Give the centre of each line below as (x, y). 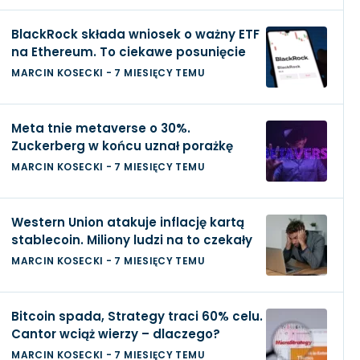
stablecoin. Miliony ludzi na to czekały (132, 240)
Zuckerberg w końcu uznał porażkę (123, 146)
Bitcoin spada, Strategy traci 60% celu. (137, 316)
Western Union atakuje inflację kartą (128, 222)
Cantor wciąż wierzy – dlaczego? (116, 334)
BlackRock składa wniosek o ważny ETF (136, 34)
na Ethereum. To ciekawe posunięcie (129, 52)
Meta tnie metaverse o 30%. (101, 128)
